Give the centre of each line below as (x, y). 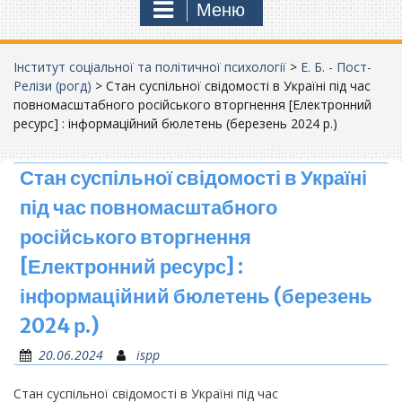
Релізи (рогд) (52, 85)
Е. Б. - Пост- (336, 66)
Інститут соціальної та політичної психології (150, 66)
